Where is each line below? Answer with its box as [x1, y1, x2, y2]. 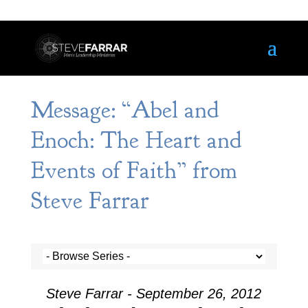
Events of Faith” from [30, 155, 237, 186]
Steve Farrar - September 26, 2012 [46, 286, 262, 301]
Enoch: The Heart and [30, 125, 241, 155]
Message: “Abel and [30, 95, 219, 125]
